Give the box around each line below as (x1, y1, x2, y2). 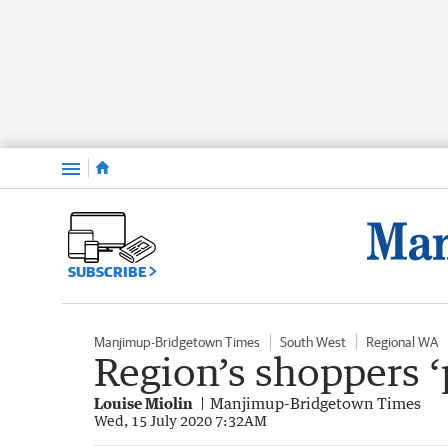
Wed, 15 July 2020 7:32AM (94, 411, 267, 429)
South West (280, 333, 346, 350)
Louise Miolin (94, 393, 193, 412)
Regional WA (366, 333, 438, 350)
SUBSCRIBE (68, 262, 149, 280)
